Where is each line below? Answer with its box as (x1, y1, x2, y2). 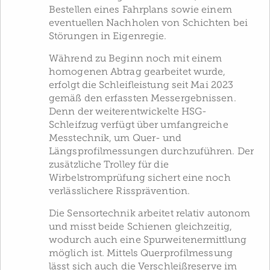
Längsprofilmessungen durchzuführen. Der (49, 146, 254, 157)
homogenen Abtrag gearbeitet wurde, (49, 66, 226, 78)
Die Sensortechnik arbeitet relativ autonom (49, 208, 251, 219)
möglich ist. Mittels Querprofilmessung (49, 248, 233, 259)
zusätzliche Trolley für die (49, 159, 169, 171)
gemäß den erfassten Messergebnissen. (49, 93, 236, 104)
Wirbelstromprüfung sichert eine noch (49, 172, 231, 184)
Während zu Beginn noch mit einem (49, 53, 222, 64)
